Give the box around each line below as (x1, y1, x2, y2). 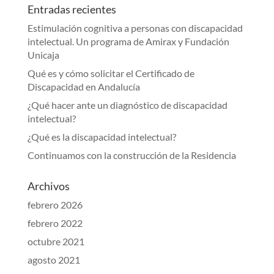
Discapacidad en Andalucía (27, 81, 140, 93)
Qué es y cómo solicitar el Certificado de (27, 67, 194, 80)
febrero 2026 (27, 199, 83, 211)
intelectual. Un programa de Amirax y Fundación (27, 35, 229, 48)
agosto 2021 (27, 254, 80, 266)
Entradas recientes (27, 2, 116, 17)
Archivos (27, 179, 70, 193)
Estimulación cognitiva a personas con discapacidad (27, 22, 243, 34)
